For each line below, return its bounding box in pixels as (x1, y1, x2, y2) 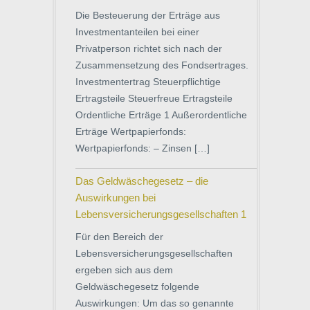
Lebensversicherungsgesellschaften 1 (75, 208, 246, 220)
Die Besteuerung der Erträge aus (75, 9, 220, 21)
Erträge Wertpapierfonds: (75, 125, 186, 137)
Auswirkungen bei (75, 191, 156, 203)
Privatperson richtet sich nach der (75, 42, 222, 54)
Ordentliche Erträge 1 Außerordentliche (75, 109, 247, 120)
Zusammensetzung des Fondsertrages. (75, 59, 248, 71)
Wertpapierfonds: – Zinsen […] (75, 142, 210, 154)
